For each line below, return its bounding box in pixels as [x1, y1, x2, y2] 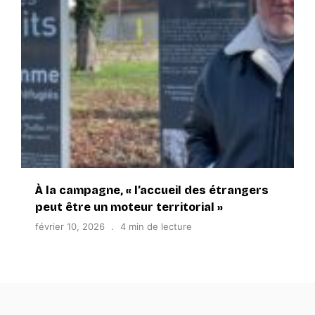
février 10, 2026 [35, 221, 105, 232]
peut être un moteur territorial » [35, 200, 223, 214]
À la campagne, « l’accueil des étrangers [35, 184, 269, 197]
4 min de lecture [120, 221, 192, 232]
